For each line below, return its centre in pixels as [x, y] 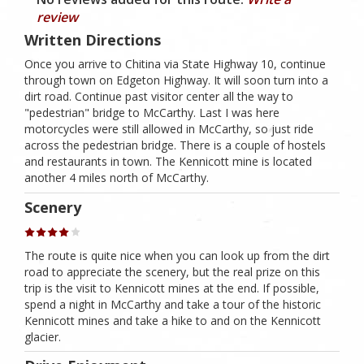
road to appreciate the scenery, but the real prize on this [172, 271]
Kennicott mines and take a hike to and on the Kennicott [173, 320]
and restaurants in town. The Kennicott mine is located [168, 162]
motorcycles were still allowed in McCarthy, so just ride [169, 129]
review [57, 17]
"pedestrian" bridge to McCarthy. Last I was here [152, 113]
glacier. [43, 336]
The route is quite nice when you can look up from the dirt [177, 255]
